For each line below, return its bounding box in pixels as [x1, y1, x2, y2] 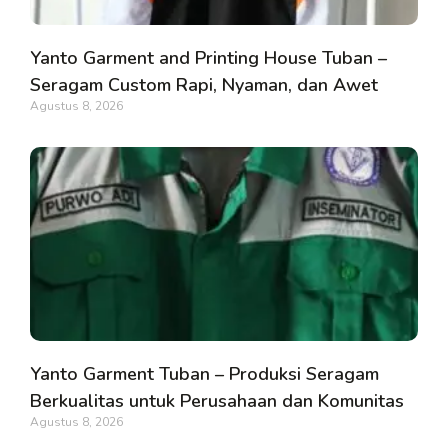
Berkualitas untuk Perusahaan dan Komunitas [30, 389, 404, 414]
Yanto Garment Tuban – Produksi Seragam [30, 362, 379, 387]
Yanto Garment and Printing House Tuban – [30, 46, 387, 71]
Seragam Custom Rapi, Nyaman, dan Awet [30, 73, 378, 98]
